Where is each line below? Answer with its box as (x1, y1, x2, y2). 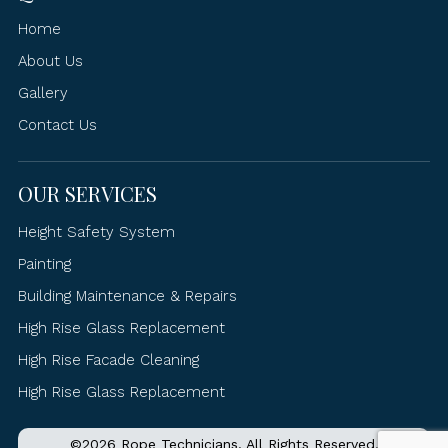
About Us (17, 52, 83, 70)
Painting (17, 255, 71, 273)
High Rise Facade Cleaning (17, 351, 199, 369)
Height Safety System (17, 223, 175, 241)
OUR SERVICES (17, 180, 157, 207)
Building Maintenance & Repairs (17, 287, 237, 305)
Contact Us (17, 116, 97, 134)
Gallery (17, 84, 68, 102)
